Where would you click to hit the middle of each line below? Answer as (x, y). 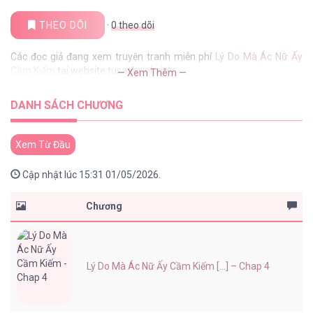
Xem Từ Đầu (43, 145)
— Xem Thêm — (152, 73)
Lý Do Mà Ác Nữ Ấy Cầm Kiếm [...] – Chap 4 (178, 267)
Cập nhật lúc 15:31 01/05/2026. (90, 175)
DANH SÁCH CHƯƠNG (67, 105)
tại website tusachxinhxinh (115, 71)
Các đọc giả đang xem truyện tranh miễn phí (113, 57)
